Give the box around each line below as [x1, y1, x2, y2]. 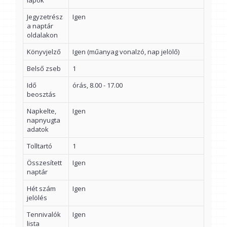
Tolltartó [27, 141, 52, 151]
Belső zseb [27, 64, 61, 73]
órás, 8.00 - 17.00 [72, 81, 123, 90]
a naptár [27, 21, 53, 31]
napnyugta [27, 116, 60, 125]
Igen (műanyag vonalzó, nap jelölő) [72, 47, 179, 57]
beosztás [27, 90, 56, 99]
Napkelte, [27, 106, 56, 116]
